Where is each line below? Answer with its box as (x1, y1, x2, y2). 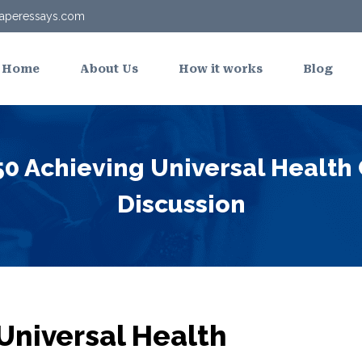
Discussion (116, 190, 246, 218)
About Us (80, 62, 139, 75)
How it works (179, 62, 263, 75)
